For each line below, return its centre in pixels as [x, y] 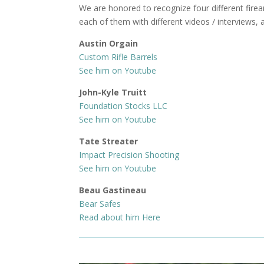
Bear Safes [100, 203]
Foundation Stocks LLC [123, 105]
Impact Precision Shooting [129, 154]
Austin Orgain [109, 43]
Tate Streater [109, 141]
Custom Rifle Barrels [118, 57]
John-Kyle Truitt [113, 92]
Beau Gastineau [113, 190]
